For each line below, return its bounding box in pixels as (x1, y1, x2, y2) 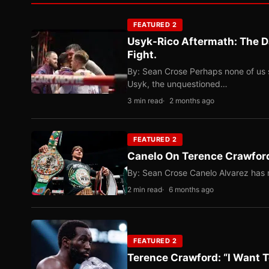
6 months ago (169, 185, 214, 194)
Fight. (127, 49, 157, 61)
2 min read (127, 185, 162, 194)
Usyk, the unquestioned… (127, 79, 228, 89)
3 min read (127, 96, 163, 105)
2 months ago (169, 96, 214, 105)
